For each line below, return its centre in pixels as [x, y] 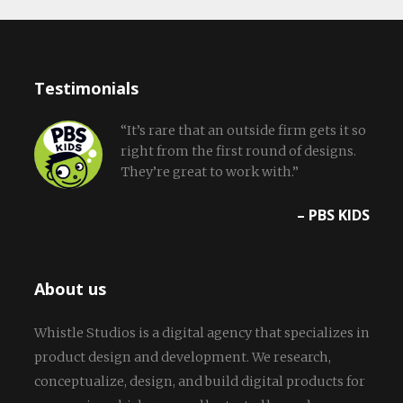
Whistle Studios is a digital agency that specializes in [201, 333]
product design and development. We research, [182, 358]
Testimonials [86, 89]
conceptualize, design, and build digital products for [199, 382]
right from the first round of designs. [238, 152]
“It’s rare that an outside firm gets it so [243, 131]
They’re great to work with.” [209, 172]
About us [70, 289]
